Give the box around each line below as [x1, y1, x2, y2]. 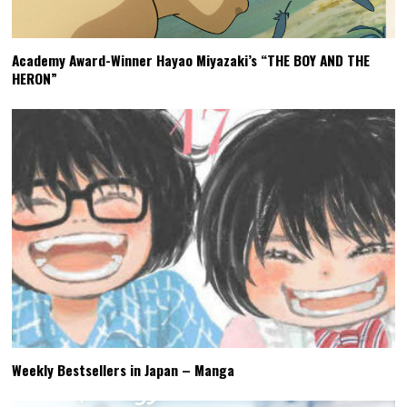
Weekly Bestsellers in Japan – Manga [12, 360, 235, 381]
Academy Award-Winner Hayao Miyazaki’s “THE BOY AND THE [12, 49, 371, 70]
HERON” [12, 67, 58, 88]
